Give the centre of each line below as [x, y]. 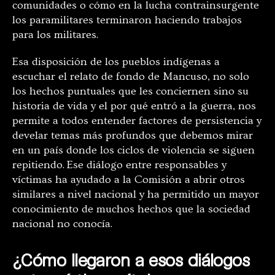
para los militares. [55, 35]
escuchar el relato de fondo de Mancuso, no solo [131, 77]
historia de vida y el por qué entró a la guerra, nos [134, 106]
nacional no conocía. [62, 224]
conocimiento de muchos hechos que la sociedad [131, 209]
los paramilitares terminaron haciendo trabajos [127, 20]
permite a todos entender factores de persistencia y [137, 121]
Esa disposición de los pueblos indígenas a [116, 62]
